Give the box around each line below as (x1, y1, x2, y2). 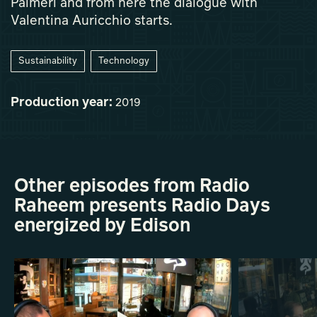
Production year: (11, 96, 113, 109)
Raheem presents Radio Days (14, 197, 271, 216)
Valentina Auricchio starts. (11, 15, 173, 28)
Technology (98, 56, 149, 66)
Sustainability (18, 56, 77, 66)
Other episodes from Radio (14, 177, 250, 196)
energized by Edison (14, 217, 191, 236)
